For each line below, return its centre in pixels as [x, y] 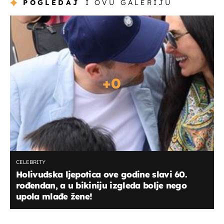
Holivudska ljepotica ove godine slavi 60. [102, 174]
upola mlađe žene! [54, 196]
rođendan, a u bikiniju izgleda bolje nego [101, 185]
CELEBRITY [31, 162]
